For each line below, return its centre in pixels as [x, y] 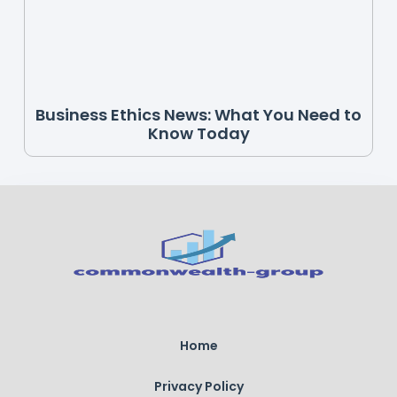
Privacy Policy [198, 386]
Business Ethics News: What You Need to [198, 115]
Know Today [198, 134]
